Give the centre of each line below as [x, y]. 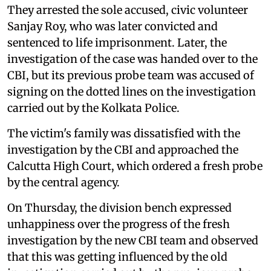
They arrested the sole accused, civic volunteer [128, 10]
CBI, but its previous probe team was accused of [131, 76]
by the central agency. [64, 183]
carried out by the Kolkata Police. [93, 108]
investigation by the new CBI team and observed [133, 241]
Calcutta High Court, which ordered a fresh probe [135, 166]
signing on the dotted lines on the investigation [132, 92]
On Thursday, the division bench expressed [119, 208]
